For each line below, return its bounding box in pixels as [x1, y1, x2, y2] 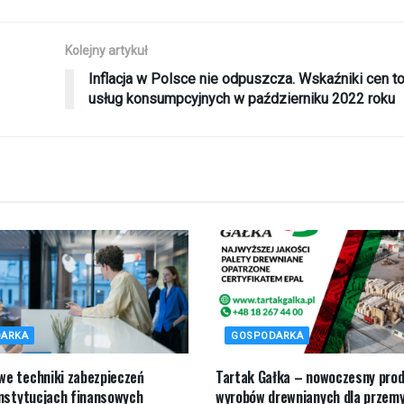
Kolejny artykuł [64, 42, 148, 58]
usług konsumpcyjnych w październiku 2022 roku [87, 89, 395, 107]
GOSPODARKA [230, 329, 304, 342]
